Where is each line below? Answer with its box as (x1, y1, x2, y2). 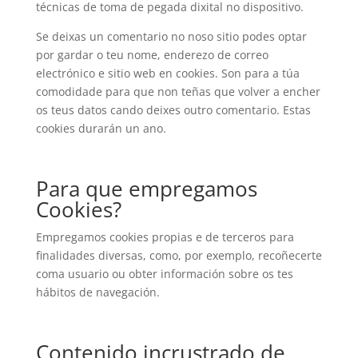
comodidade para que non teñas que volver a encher (35, 84, 320, 99)
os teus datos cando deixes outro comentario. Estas (35, 102, 311, 117)
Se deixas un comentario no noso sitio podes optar (35, 29, 307, 44)
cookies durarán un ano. (35, 121, 166, 136)
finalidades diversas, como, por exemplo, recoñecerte (35, 248, 322, 263)
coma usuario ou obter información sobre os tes (35, 266, 293, 281)
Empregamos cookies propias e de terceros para (35, 229, 294, 245)
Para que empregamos (35, 174, 257, 203)
